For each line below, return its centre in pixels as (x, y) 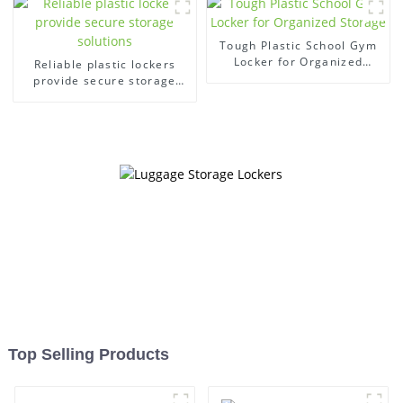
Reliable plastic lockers (105, 64)
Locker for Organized (298, 61)
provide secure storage (105, 80)
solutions (105, 96)
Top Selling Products (88, 355)
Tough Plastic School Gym (298, 45)
